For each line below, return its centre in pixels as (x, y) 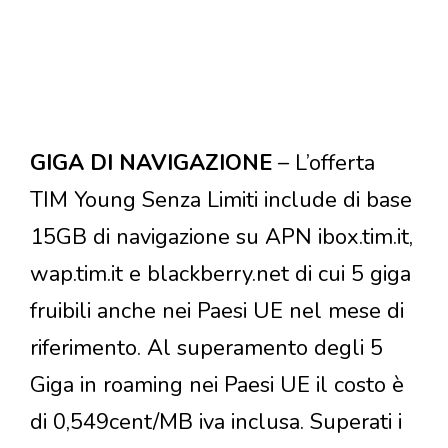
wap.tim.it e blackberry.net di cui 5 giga (220, 274)
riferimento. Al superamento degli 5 (206, 348)
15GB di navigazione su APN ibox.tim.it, (221, 237)
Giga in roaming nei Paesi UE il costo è (217, 385)
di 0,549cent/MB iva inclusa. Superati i (216, 422)
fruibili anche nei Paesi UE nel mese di (217, 311)
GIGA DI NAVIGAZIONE (151, 163)
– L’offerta (323, 163)
